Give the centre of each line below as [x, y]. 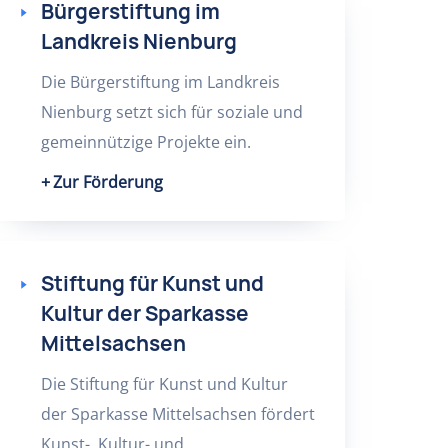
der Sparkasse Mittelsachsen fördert [177, 414]
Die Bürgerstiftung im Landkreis [160, 82]
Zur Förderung [107, 182]
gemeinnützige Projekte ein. [145, 142]
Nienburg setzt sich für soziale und [171, 112]
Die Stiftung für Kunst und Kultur [164, 384]
